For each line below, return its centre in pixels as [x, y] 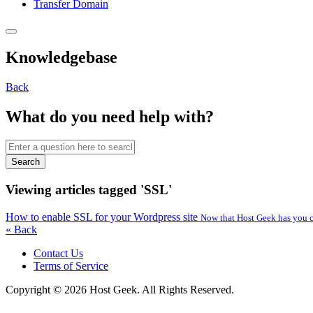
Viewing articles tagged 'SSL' [89, 190]
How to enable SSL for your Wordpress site [103, 217]
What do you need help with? [110, 116]
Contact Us [58, 253]
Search [26, 162]
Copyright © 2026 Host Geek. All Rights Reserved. [120, 289]
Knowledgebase [61, 57]
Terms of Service [71, 265]
